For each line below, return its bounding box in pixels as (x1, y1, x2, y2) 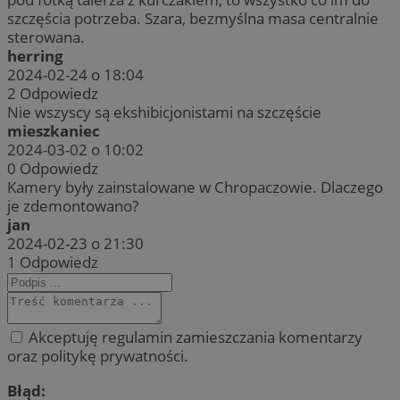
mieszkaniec (7, 121, 100, 142)
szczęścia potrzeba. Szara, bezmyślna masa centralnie (7, 8, 379, 29)
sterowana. (7, 27, 85, 48)
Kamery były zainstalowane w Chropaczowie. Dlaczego (7, 177, 383, 198)
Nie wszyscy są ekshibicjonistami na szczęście (7, 102, 321, 123)
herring (7, 46, 63, 67)
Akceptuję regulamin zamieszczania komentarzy (25, 327, 362, 348)
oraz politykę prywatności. (7, 346, 188, 367)
